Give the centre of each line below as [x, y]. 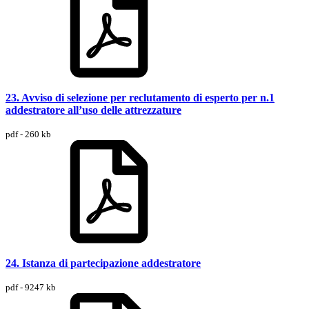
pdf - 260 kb [28, 134]
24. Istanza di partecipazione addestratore [103, 263]
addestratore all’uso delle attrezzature [93, 110]
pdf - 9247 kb [31, 287]
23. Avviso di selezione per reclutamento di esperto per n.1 [140, 97]
